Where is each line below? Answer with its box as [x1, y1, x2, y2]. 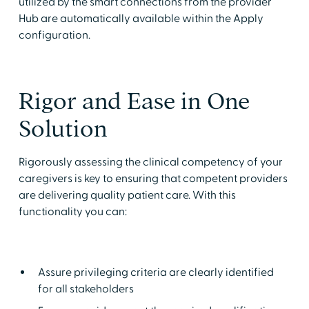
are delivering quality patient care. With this [18, 188, 236, 202]
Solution [18, 116, 108, 141]
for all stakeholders [37, 281, 134, 296]
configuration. [18, 28, 90, 42]
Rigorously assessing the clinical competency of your [18, 154, 283, 169]
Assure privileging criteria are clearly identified [37, 265, 274, 279]
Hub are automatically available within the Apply [18, 11, 263, 26]
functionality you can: [18, 204, 127, 219]
